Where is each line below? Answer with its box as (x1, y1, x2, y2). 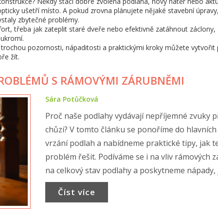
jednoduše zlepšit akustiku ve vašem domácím (45, 179, 213, 189)
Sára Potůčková (45, 94, 98, 104)
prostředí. (45, 192, 81, 203)
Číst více (57, 186, 95, 198)
